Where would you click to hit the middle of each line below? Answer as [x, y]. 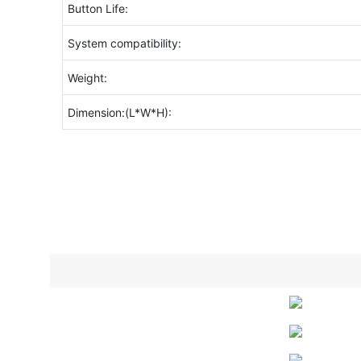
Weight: [87, 78]
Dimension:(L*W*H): [119, 113]
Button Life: [98, 9]
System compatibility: [124, 44]
